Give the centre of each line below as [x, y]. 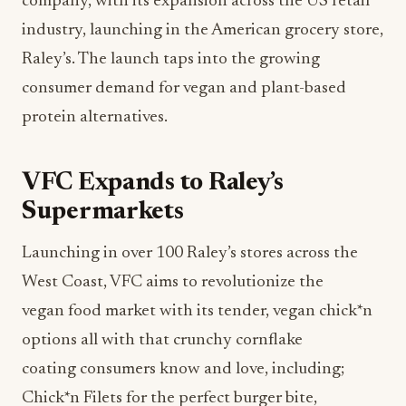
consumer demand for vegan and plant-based [184, 88]
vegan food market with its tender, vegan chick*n [197, 311]
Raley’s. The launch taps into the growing [171, 59]
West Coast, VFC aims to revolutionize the [173, 282]
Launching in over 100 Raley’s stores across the [190, 253]
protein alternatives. [95, 117]
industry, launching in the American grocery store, [203, 30]
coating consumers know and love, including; [183, 369]
